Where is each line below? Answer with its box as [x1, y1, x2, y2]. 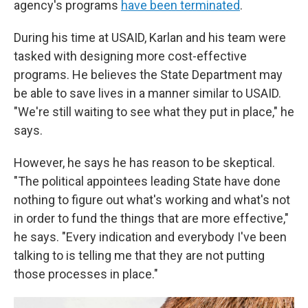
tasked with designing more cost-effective [14, 49, 247, 63]
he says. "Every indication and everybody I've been [14, 230, 287, 244]
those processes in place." [14, 267, 158, 281]
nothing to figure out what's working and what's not [14, 192, 290, 207]
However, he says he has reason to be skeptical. [14, 155, 275, 170]
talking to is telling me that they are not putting [14, 248, 265, 263]
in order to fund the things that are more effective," [14, 211, 289, 225]
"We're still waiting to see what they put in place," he [14, 104, 294, 119]
